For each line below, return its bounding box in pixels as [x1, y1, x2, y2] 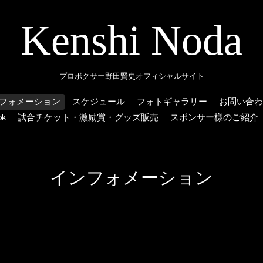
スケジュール [72, 97, 125, 106]
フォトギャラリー [136, 97, 207, 106]
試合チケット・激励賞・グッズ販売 [18, 113, 159, 122]
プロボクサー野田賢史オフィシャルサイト [59, 72, 204, 80]
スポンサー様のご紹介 [170, 113, 258, 122]
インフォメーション [50, 169, 213, 188]
